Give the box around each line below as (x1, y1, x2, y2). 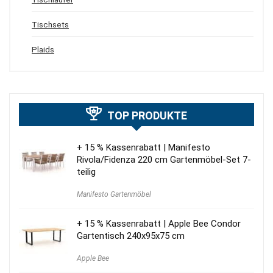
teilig (77, 166, 96, 178)
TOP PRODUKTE (107, 109, 187, 122)
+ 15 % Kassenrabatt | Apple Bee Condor (77, 218, 241, 230)
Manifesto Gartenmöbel (77, 190, 151, 199)
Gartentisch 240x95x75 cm (77, 230, 185, 242)
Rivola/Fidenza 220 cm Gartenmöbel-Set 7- (77, 154, 251, 166)
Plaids (32, 44, 54, 55)
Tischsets (32, 19, 69, 30)
